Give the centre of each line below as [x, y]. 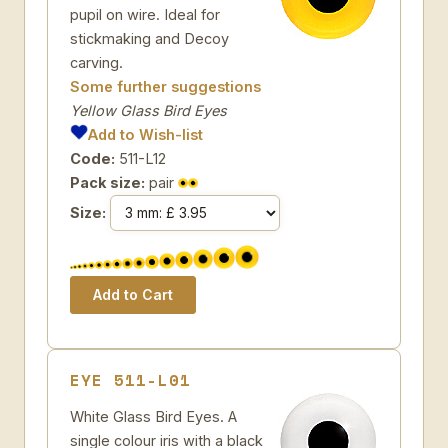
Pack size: [107, 182]
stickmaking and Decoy [149, 38]
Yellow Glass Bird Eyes [148, 110]
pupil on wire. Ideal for [145, 14]
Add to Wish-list [146, 134]
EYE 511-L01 [130, 380]
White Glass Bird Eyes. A [153, 416]
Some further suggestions [165, 86]
